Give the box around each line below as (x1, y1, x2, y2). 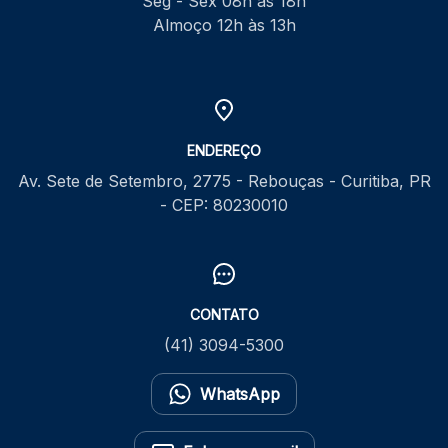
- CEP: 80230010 (160, 194, 288, 215)
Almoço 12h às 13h (152, 14, 296, 35)
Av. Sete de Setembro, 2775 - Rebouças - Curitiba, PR (17, 170, 431, 191)
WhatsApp (200, 383, 280, 404)
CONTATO (189, 305, 259, 323)
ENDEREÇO (187, 141, 261, 159)
